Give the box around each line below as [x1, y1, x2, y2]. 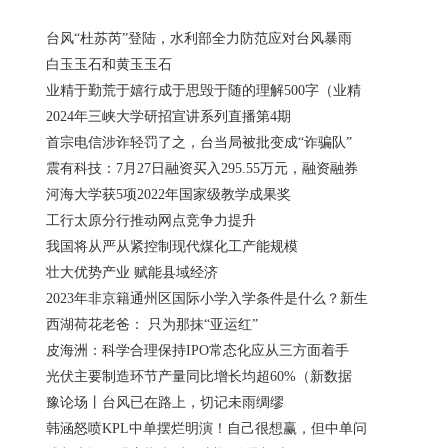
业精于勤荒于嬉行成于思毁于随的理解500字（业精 [46, 82, 361, 98]
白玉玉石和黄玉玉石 [46, 56, 172, 72]
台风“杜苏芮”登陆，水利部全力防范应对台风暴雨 [46, 30, 352, 46]
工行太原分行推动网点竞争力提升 [46, 212, 256, 228]
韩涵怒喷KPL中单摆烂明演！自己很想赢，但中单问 [46, 420, 367, 436]
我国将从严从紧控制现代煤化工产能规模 [46, 238, 298, 254]
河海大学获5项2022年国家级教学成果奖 [46, 186, 291, 202]
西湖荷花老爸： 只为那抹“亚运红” [46, 316, 258, 332]
